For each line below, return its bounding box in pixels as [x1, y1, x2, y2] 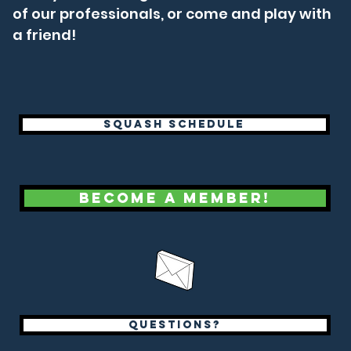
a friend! [12, 25, 76, 45]
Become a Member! [79, 189, 271, 207]
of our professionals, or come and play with [12, 4, 331, 24]
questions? [128, 318, 222, 331]
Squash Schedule [103, 118, 245, 131]
